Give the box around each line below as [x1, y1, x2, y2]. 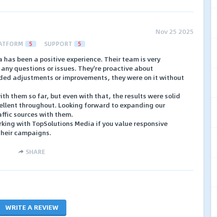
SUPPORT [44, 39, 72, 48]
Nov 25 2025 [155, 26, 194, 36]
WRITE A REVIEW [5, 201, 59, 212]
